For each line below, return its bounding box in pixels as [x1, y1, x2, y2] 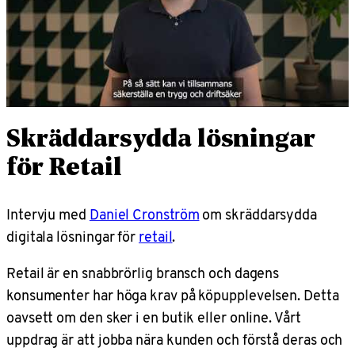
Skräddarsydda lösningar [6, 128, 315, 153]
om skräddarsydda [199, 204, 317, 226]
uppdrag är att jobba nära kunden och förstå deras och [6, 328, 343, 350]
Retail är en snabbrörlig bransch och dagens [6, 261, 280, 284]
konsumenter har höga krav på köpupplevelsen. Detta [6, 284, 339, 306]
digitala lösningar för [6, 226, 139, 248]
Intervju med [6, 204, 90, 226]
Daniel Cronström [89, 204, 200, 226]
